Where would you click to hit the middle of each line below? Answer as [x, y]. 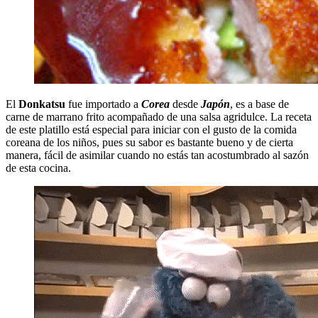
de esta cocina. [38, 168]
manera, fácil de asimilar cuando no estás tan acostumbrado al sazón [157, 155]
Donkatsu [43, 104]
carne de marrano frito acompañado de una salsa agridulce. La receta [159, 117]
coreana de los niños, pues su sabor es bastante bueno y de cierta [149, 143]
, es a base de [259, 104]
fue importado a [105, 104]
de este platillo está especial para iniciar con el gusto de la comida [151, 130]
